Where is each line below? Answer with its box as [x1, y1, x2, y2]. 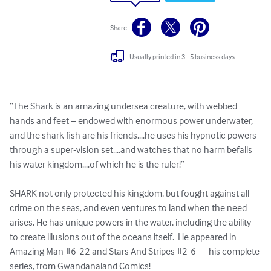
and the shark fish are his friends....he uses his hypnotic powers [10, 129, 258, 142]
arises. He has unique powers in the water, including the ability [10, 216, 253, 229]
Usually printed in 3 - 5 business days [129, 51, 235, 61]
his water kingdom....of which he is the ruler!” [10, 158, 186, 171]
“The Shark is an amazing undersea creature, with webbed [10, 100, 239, 113]
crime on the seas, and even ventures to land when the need [10, 201, 249, 214]
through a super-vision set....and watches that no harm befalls [10, 143, 254, 156]
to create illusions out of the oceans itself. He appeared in [10, 230, 238, 243]
